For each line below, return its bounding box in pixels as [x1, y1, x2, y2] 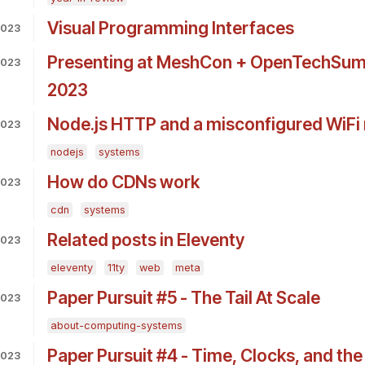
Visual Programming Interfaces [46, 18, 294, 39]
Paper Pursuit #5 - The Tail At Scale [46, 288, 320, 309]
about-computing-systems [50, 319, 182, 332]
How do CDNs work [46, 172, 200, 193]
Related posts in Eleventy [46, 230, 244, 251]
